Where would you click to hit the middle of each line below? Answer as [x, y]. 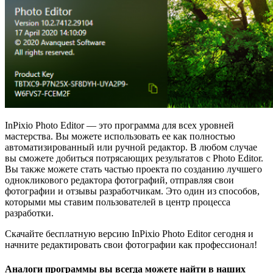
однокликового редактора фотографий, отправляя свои [119, 180]
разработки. [29, 213]
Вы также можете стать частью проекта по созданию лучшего [133, 169]
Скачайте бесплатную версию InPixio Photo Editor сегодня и [129, 234]
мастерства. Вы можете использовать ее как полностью [120, 136]
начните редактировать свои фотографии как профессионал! [131, 245]
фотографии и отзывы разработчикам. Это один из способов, [132, 191]
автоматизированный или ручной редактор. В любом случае [131, 147]
